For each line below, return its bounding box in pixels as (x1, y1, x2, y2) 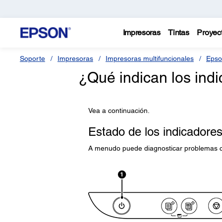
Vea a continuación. (88, 107, 150, 114)
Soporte (20, 55, 45, 62)
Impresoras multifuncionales (106, 55, 194, 62)
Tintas (168, 28, 189, 37)
